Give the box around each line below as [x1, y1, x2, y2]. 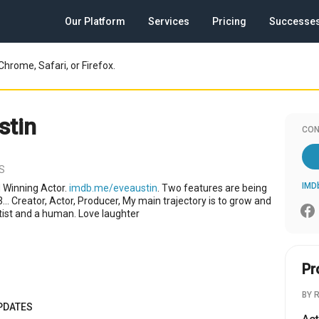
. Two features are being [157, 182, 267, 194]
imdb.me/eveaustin [69, 182, 157, 194]
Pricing [212, 16, 246, 27]
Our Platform [65, 16, 125, 27]
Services [148, 16, 189, 27]
